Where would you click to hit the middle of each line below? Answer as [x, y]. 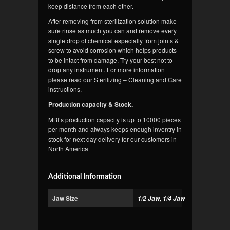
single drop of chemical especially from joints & [113, 41]
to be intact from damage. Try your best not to [110, 60]
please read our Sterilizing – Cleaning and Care [115, 80]
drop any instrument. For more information [107, 70]
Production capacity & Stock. [91, 104]
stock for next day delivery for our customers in [112, 139]
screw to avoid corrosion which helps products [112, 50]
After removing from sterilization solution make [112, 21]
